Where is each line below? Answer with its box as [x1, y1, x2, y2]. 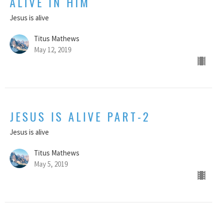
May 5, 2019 [34, 159, 68, 169]
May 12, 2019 [34, 45, 71, 55]
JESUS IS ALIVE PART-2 [10, 108, 150, 125]
